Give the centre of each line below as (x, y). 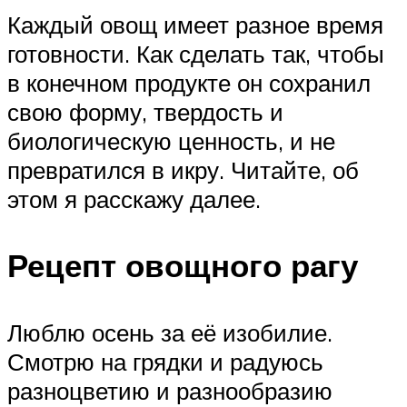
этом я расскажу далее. (134, 199)
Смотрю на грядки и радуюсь (165, 361)
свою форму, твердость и (145, 112)
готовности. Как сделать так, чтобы (196, 54)
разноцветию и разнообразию (170, 390)
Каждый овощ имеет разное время (195, 25)
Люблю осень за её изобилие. (170, 332)
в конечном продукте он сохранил (189, 83)
